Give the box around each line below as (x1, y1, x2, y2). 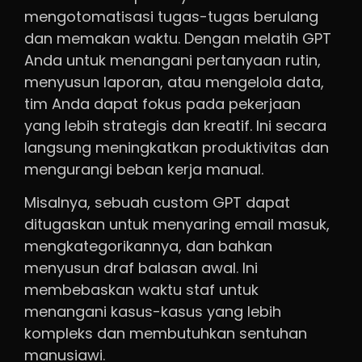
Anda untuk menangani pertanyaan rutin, (24, 49, 321, 70)
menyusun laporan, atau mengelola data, (24, 71, 324, 92)
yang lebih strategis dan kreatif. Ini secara (24, 115, 326, 136)
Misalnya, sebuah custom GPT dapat (24, 192, 290, 213)
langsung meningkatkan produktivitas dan (24, 137, 329, 158)
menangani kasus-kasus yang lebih (24, 301, 281, 322)
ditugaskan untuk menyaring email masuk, (24, 213, 330, 234)
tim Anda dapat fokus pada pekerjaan (24, 93, 301, 114)
